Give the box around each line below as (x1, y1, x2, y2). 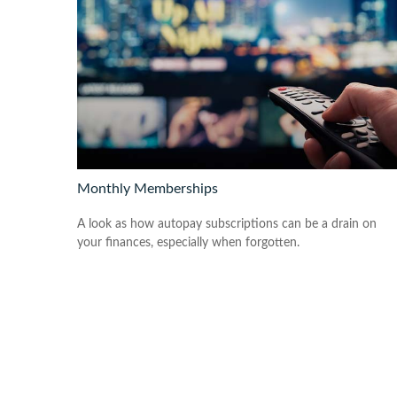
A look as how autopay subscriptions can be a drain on (77, 217, 377, 230)
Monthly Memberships (77, 181, 218, 196)
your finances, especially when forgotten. (77, 236, 300, 249)
